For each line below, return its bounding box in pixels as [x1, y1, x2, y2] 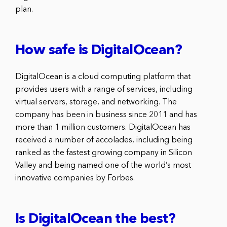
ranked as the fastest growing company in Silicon [15, 148, 192, 157]
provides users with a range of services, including [15, 85, 193, 94]
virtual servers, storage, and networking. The [15, 98, 177, 106]
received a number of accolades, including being [15, 136, 193, 144]
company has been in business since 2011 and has [15, 110, 197, 119]
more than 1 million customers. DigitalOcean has [15, 123, 191, 132]
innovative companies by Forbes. [15, 174, 135, 182]
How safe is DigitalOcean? [15, 44, 182, 58]
